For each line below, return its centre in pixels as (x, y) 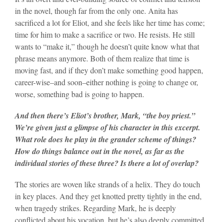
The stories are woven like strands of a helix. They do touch (108, 184)
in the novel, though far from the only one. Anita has (96, 10)
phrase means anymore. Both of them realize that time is (102, 58)
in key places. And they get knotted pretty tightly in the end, (108, 196)
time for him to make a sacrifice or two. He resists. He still (105, 34)
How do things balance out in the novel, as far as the (100, 151)
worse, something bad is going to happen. (80, 94)
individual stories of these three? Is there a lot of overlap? (107, 163)
